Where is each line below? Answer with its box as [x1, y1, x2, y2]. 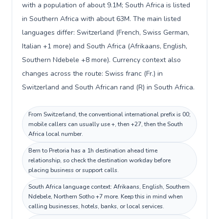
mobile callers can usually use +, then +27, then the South [28, 120, 183, 128]
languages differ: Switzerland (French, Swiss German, [22, 28, 189, 37]
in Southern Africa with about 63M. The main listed [22, 14, 181, 23]
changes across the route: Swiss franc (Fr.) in [22, 69, 163, 78]
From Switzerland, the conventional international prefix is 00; [28, 110, 191, 118]
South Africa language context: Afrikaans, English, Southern [28, 183, 190, 191]
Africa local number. [28, 130, 83, 138]
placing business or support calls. [28, 166, 119, 174]
